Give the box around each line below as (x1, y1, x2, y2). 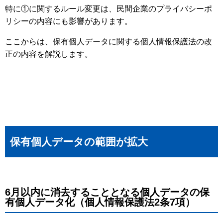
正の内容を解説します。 (5, 50, 93, 59)
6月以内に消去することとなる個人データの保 (5, 187, 210, 198)
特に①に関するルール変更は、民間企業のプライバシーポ (5, 4, 212, 13)
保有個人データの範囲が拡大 (10, 136, 148, 148)
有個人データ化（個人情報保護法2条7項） (5, 197, 195, 208)
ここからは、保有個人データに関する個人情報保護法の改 (5, 37, 212, 46)
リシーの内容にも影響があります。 (5, 17, 132, 26)
